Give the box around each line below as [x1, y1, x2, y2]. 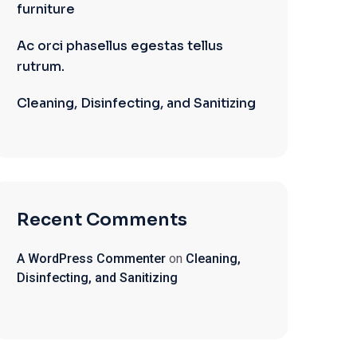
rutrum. [17, 58, 65, 75]
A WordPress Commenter [17, 251, 166, 266]
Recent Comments [17, 209, 187, 230]
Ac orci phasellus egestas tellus [17, 37, 223, 54]
